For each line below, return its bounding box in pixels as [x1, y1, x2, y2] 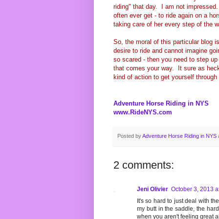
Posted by [117, 133, 142, 139]
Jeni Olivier [137, 186, 168, 193]
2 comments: [113, 159, 174, 172]
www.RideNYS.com [113, 109, 172, 116]
